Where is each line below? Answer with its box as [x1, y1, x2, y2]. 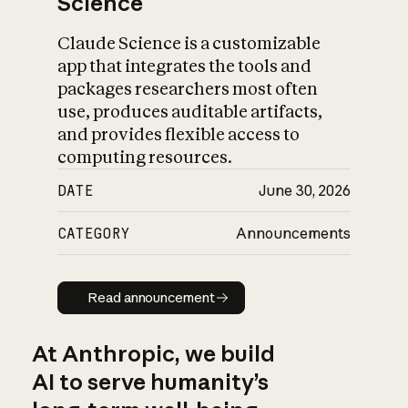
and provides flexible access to [57, 124, 301, 146]
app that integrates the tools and [57, 56, 312, 77]
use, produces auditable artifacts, [57, 101, 323, 123]
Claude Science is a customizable [57, 33, 321, 55]
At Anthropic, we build [31, 339, 275, 367]
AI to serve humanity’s [31, 367, 269, 395]
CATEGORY [57, 224, 131, 243]
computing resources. [57, 147, 233, 168]
